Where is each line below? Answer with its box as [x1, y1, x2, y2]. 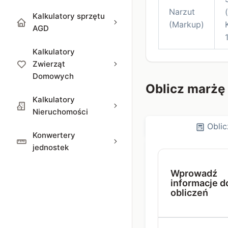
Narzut [169, 7, 195, 17]
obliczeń [170, 187, 208, 198]
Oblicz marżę [146, 81, 225, 96]
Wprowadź [170, 167, 217, 179]
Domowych [33, 71, 74, 81]
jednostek [33, 142, 69, 152]
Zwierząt [33, 59, 65, 69]
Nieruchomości [33, 107, 88, 117]
